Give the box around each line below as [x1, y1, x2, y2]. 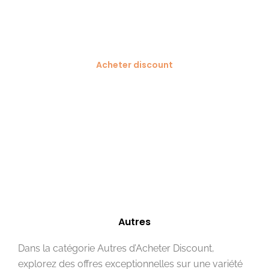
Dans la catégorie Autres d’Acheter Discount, [18, 242, 214, 254]
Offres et [83, 81, 186, 115]
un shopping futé [30, 136, 239, 171]
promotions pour [32, 109, 237, 143]
